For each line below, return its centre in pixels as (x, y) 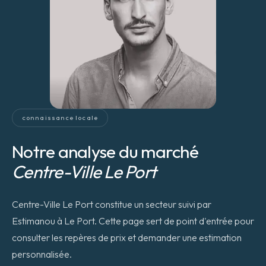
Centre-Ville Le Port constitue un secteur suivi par (112, 204)
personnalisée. (42, 254)
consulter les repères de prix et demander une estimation (127, 237)
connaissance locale (60, 118)
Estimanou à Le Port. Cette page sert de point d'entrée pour (133, 221)
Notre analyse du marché (105, 151)
